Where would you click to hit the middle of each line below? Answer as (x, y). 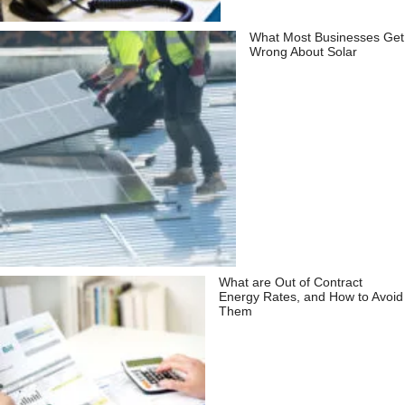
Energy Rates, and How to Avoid (311, 297)
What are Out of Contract (290, 283)
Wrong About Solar (304, 52)
